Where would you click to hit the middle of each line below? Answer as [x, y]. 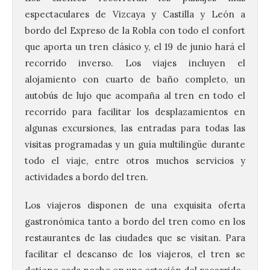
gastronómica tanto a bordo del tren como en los [135, 221]
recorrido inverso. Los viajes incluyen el [135, 63]
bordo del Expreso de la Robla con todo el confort [135, 30]
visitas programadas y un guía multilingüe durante [135, 144]
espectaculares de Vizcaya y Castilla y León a [135, 14]
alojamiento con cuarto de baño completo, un [135, 79]
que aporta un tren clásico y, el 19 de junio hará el [135, 46]
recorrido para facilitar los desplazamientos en [135, 111]
